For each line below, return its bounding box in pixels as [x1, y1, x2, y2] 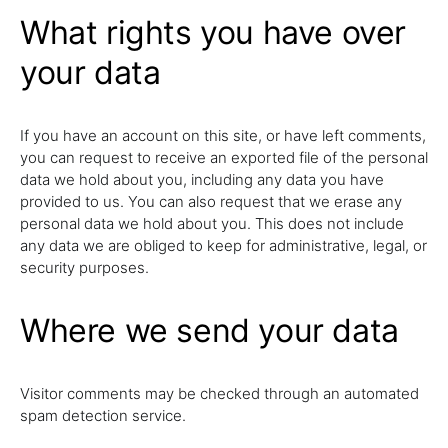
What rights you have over [20, 13, 407, 52]
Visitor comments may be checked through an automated [20, 384, 419, 403]
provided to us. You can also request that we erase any [20, 192, 402, 211]
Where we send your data [20, 311, 399, 350]
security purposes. [20, 258, 149, 277]
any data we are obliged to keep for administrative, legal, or [20, 236, 427, 255]
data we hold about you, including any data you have [20, 170, 384, 189]
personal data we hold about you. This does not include [20, 214, 404, 233]
